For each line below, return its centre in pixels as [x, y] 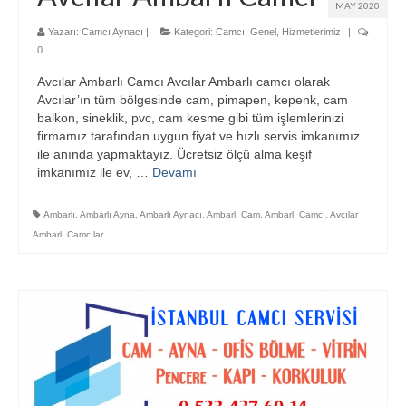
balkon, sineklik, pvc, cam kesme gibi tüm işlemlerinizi [190, 118]
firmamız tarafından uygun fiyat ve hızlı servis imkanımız [198, 136]
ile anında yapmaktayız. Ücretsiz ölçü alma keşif [174, 154]
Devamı [174, 172]
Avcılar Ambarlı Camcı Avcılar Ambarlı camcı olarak [184, 82]
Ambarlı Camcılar [68, 234]
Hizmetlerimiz [311, 32]
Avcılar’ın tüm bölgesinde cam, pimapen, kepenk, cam [193, 100]
